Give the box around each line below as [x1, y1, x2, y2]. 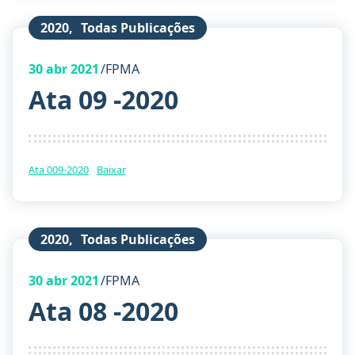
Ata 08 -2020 [29, 293, 178, 328]
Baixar [96, 162, 126, 177]
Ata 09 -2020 [29, 82, 178, 116]
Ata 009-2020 [29, 162, 89, 177]
